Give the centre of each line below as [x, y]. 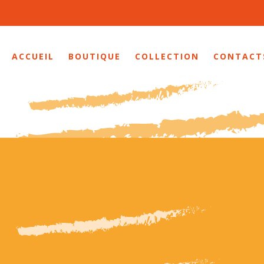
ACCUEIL [33, 57]
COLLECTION [167, 57]
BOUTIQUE [95, 57]
